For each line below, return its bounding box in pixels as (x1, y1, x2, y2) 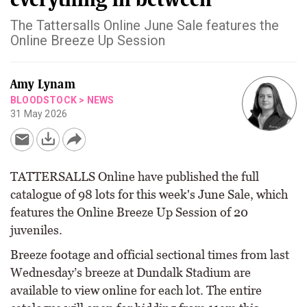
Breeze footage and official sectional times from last (10, 247, 289, 262)
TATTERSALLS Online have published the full (10, 169, 259, 184)
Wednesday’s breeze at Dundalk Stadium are (10, 265, 251, 280)
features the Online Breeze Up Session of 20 (10, 205, 248, 219)
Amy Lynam (10, 77, 75, 91)
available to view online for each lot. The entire (10, 283, 262, 297)
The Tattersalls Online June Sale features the (10, 17, 279, 34)
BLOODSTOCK (10, 95, 77, 106)
